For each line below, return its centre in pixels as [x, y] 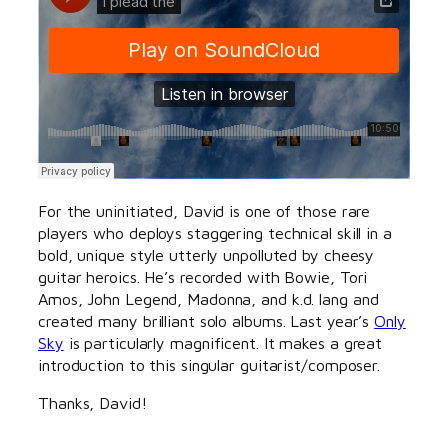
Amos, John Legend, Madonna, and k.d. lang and [208, 298]
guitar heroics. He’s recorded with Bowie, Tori [203, 276]
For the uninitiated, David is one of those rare [204, 210]
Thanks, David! [92, 403]
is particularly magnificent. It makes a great [223, 342]
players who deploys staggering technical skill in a [215, 232]
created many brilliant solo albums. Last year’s [206, 320]
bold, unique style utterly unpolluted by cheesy [206, 254]
